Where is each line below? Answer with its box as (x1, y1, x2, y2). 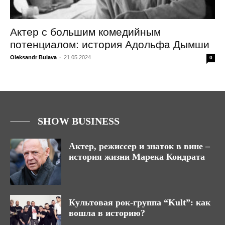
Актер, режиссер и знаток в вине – (69, 141, 210, 152)
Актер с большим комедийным (10, 26, 161, 38)
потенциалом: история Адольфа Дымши (10, 39, 209, 51)
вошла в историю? (69, 208, 145, 218)
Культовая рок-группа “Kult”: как (69, 197, 210, 208)
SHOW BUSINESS (38, 116, 120, 127)
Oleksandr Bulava (10, 54, 57, 61)
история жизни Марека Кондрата (69, 152, 205, 162)
